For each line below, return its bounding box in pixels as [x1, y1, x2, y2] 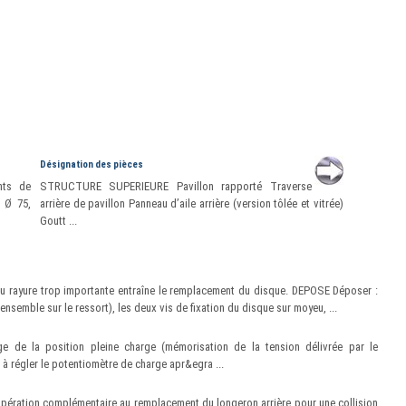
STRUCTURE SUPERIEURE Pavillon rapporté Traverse [39, 179, 312, 193]
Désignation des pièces [39, 159, 143, 170]
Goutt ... [39, 214, 77, 227]
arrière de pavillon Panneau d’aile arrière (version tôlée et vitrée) [39, 197, 343, 210]
